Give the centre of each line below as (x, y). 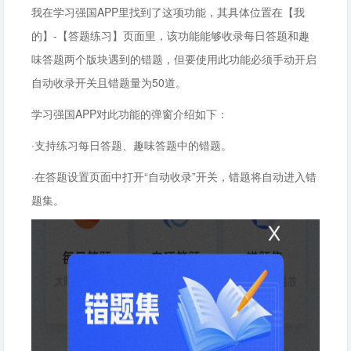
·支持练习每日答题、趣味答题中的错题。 (132, 145)
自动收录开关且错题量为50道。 (109, 82)
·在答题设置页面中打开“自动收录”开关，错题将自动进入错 (174, 176)
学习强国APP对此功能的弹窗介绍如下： (130, 114)
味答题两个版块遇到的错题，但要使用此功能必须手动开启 (174, 59)
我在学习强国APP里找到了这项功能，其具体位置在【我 (168, 12)
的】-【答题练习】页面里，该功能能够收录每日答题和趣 (170, 35)
